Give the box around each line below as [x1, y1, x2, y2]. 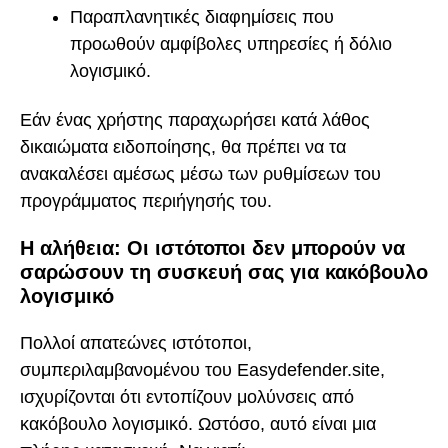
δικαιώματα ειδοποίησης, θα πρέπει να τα [20, 136, 346, 157]
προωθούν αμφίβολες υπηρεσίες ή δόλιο [70, 34, 392, 55]
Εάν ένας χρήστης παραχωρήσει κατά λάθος [20, 109, 370, 130]
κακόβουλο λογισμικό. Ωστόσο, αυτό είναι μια [20, 413, 376, 434]
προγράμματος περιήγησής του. [20, 190, 272, 211]
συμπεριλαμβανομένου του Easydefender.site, [20, 359, 385, 380]
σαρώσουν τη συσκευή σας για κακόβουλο [20, 261, 428, 284]
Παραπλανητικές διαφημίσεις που [70, 7, 334, 28]
